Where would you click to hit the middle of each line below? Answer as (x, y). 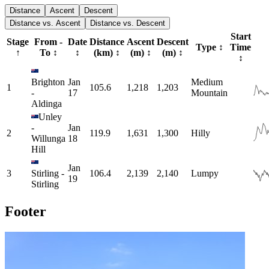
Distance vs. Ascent (45, 23)
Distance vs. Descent (128, 23)
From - (48, 42)
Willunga (48, 139)
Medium (207, 82)
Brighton (48, 82)
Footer (26, 212)
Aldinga (47, 104)
